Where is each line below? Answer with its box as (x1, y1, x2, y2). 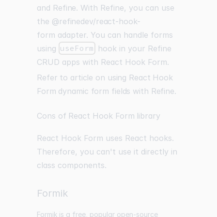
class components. (37, 160, 107, 170)
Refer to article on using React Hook (37, 72, 173, 82)
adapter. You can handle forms (55, 30, 173, 40)
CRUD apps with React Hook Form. (37, 57, 169, 67)
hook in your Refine (95, 43, 171, 53)
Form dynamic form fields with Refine (37, 86, 174, 96)
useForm (60, 43, 94, 53)
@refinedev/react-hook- (52, 16, 140, 26)
